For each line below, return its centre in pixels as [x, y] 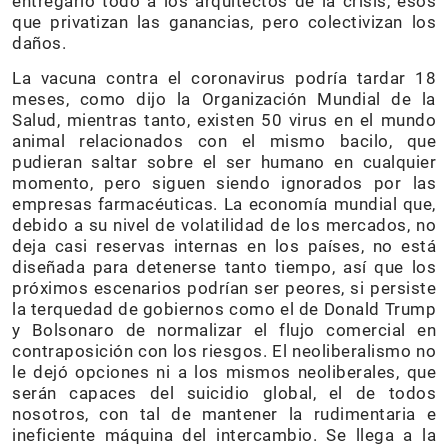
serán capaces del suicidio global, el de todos [224, 392]
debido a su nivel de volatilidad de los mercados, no [224, 224]
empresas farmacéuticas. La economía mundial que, [224, 203]
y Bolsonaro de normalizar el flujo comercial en [224, 329]
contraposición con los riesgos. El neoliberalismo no [224, 350]
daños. [39, 42]
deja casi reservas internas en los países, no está [224, 245]
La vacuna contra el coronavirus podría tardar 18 [224, 77]
